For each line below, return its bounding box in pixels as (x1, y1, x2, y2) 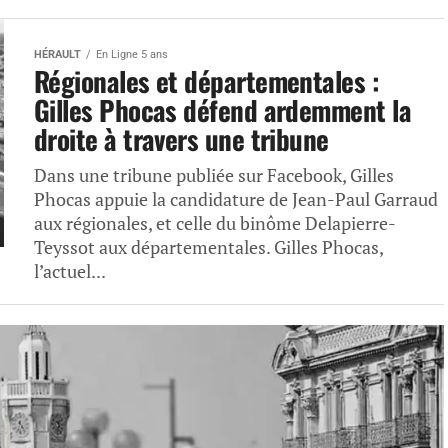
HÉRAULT (34, 48, 81, 61)
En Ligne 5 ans (96, 48, 168, 61)
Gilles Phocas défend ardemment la (34, 90, 412, 130)
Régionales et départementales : (34, 61, 380, 101)
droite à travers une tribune (34, 119, 329, 159)
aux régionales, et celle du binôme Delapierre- (34, 212, 396, 235)
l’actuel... (34, 260, 106, 283)
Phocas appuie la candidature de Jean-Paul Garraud (34, 188, 438, 211)
